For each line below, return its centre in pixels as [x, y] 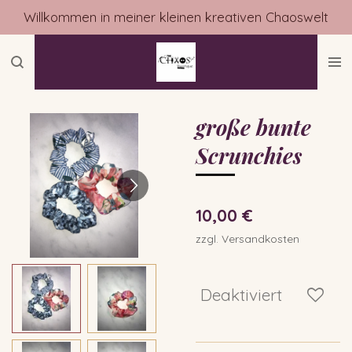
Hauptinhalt [43, 39]
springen [35, 60]
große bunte [253, 127]
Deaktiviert [241, 295]
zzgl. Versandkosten [247, 238]
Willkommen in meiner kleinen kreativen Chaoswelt [176, 17]
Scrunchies [249, 155]
